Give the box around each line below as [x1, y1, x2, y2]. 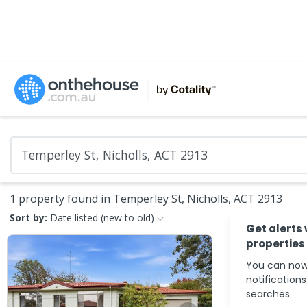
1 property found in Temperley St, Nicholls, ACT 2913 [10, 191, 282, 206]
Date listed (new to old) [50, 211, 154, 224]
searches [246, 287, 290, 301]
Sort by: [10, 211, 47, 224]
